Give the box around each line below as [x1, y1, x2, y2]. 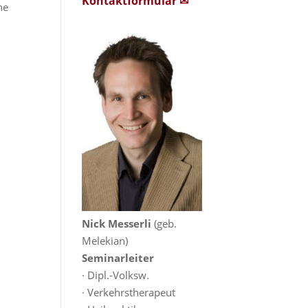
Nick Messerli [82, 217, 152, 231]
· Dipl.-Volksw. [82, 268, 150, 283]
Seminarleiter [82, 251, 155, 265]
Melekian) [82, 234, 129, 248]
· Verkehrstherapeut [82, 285, 176, 300]
